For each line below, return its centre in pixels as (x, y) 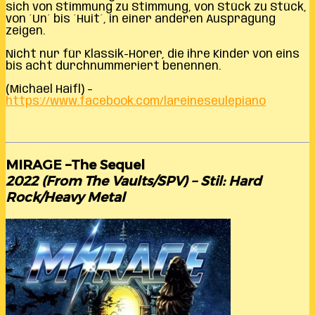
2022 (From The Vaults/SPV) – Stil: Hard (134, 181)
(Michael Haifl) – (49, 90)
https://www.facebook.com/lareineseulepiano (136, 102)
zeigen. (25, 32)
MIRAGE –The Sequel (75, 165)
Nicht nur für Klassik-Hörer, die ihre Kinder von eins (153, 55)
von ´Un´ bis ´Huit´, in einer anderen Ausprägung (141, 20)
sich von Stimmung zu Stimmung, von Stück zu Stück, (156, 8)
